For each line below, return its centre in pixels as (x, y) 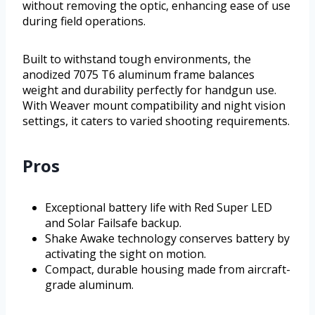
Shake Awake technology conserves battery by (167, 238)
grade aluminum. (89, 284)
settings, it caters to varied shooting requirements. (156, 121)
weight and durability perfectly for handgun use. (149, 90)
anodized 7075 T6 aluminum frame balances (139, 74)
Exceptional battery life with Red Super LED (159, 207)
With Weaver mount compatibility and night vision (154, 105)
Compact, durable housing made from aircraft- (168, 269)
